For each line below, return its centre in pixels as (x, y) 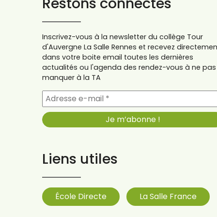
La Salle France (168, 196)
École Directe (81, 196)
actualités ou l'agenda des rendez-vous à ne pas (129, 67)
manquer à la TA (71, 77)
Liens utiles (80, 159)
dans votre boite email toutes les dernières (118, 57)
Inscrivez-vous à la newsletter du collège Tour (123, 37)
